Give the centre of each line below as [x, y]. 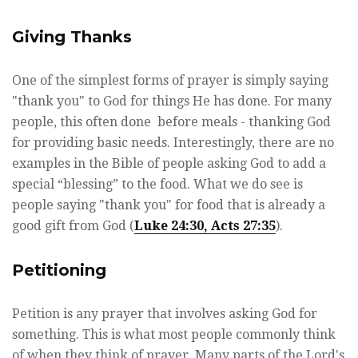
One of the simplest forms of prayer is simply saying [170, 81]
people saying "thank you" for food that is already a [169, 205]
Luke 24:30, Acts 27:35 [205, 226]
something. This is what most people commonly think [174, 335]
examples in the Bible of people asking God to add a [169, 164]
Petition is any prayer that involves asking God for [165, 314]
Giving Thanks [72, 37]
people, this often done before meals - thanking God [171, 122]
